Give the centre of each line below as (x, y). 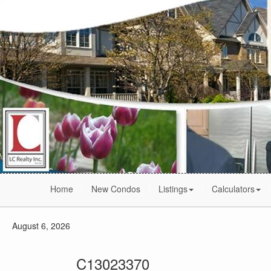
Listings (173, 189)
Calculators (233, 189)
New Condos (116, 189)
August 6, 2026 (41, 226)
